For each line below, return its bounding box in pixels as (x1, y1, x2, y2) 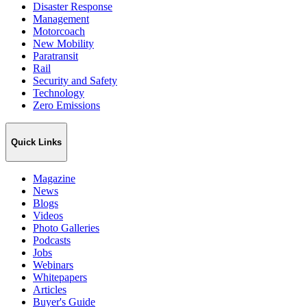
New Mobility (33, 38, 94, 50)
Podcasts (33, 234, 71, 246)
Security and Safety (33, 75, 117, 87)
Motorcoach (33, 25, 85, 38)
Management (33, 13, 89, 25)
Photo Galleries (33, 221, 99, 234)
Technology (33, 87, 84, 99)
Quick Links (11, 137, 62, 148)
